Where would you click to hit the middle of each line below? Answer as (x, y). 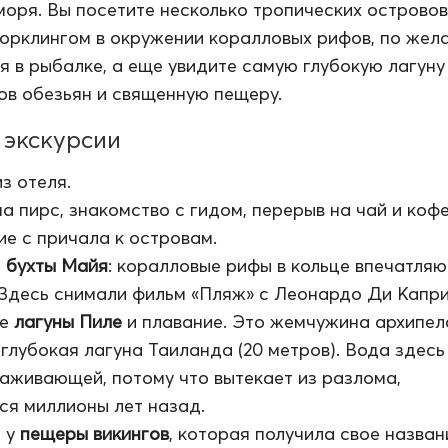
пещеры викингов (94, 433)
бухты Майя (57, 265)
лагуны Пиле (68, 321)
